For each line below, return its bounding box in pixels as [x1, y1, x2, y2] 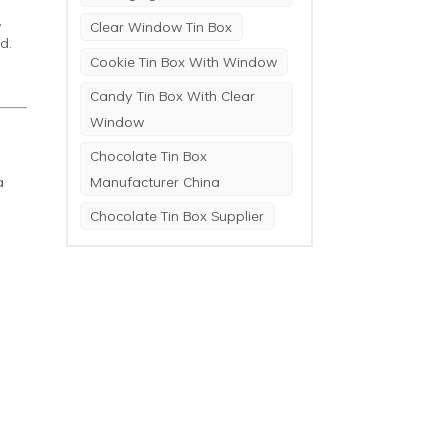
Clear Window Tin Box [90, 16, 233, 38]
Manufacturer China [90, 171, 221, 193]
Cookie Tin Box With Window [90, 50, 278, 72]
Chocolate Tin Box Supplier [90, 205, 265, 227]
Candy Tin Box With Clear [90, 84, 256, 106]
